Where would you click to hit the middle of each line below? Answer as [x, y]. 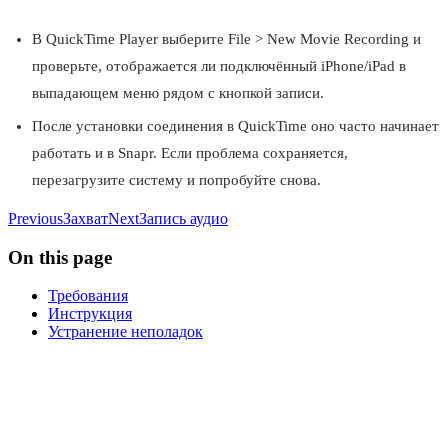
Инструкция [90, 314]
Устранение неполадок [125, 332]
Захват [85, 219]
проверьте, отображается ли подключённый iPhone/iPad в [219, 65]
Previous [35, 219]
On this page [60, 257]
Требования [88, 296]
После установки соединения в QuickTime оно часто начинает [235, 126]
